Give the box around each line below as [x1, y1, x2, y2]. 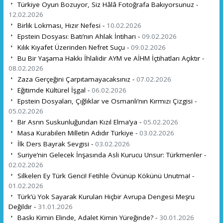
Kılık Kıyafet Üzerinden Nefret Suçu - [15, 42, 131, 52]
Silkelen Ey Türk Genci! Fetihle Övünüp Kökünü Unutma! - [15, 171, 194, 180]
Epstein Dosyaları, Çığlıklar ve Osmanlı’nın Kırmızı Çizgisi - [15, 96, 197, 106]
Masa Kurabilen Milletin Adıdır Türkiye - [15, 128, 139, 137]
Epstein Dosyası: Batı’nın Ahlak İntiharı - [15, 31, 142, 41]
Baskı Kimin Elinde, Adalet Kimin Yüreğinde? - [15, 213, 159, 222]
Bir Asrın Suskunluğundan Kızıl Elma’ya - [15, 117, 143, 126]
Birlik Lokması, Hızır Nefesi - [15, 20, 107, 30]
